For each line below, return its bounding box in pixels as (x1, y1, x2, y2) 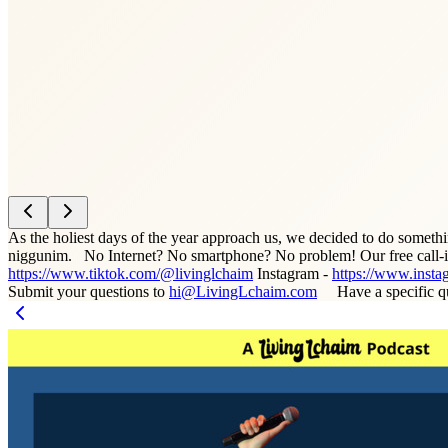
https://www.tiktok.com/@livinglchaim (8, 265, 253, 283)
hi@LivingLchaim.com (169, 283, 317, 301)
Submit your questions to (8, 283, 169, 301)
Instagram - (253, 265, 332, 283)
